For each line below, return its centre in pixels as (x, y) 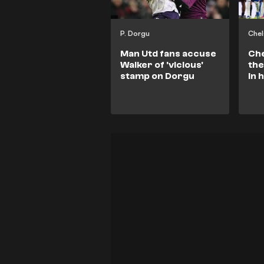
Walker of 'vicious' (162, 65)
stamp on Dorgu (157, 76)
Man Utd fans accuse (168, 53)
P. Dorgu (135, 33)
